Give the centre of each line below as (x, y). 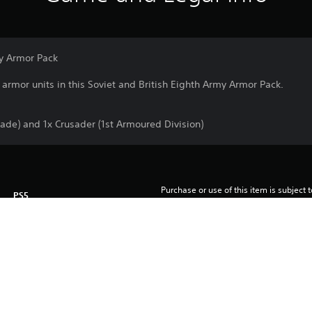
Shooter (29, 262)
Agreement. (183, 202)
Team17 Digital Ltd (49, 240)
